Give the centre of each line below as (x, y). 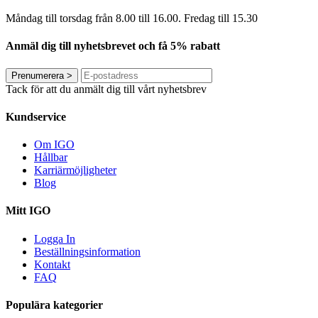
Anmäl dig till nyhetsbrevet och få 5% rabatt (113, 46)
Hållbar (51, 158)
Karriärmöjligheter (75, 170)
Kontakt (52, 264)
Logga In (55, 238)
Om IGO (54, 145)
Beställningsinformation (87, 251)
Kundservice (36, 116)
